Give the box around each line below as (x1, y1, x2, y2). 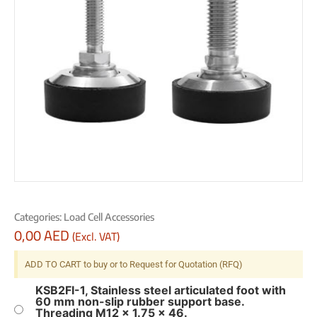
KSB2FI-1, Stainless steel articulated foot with (35, 282, 286, 297)
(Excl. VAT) (72, 226, 120, 248)
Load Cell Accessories (64, 211, 154, 224)
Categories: (14, 211, 64, 224)
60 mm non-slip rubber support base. (35, 294, 244, 309)
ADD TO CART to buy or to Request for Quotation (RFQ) (25, 258, 243, 270)
